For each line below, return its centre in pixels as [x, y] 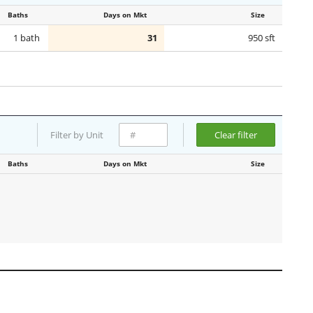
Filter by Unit [77, 135]
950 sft [261, 38]
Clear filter [235, 135]
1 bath [26, 38]
